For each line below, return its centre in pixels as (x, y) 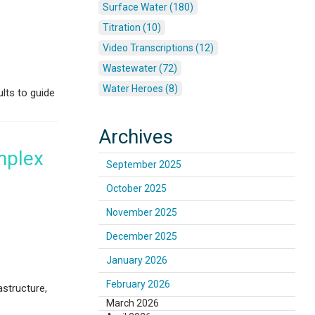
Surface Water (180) (148, 7)
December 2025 (142, 237)
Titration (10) (132, 28)
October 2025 (137, 189)
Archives (136, 137)
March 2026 (133, 303)
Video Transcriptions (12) (158, 48)
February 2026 (139, 284)
